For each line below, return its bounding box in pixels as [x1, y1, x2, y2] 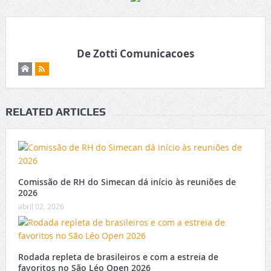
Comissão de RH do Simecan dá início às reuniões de [18, 176, 236, 188]
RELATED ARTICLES [5, 105, 106, 119]
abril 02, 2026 [18, 201, 64, 212]
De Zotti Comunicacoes [76, 47, 194, 61]
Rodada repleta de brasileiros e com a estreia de [18, 251, 218, 263]
